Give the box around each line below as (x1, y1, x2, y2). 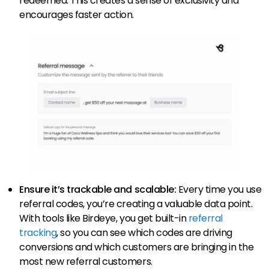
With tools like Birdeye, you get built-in (19, 211, 189, 225)
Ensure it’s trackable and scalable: (19, 182, 178, 196)
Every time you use (178, 182, 262, 196)
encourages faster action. (19, 8, 134, 22)
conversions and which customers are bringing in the (19, 240, 254, 254)
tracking (19, 225, 57, 240)
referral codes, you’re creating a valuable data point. (19, 196, 253, 211)
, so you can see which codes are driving (56, 225, 232, 240)
